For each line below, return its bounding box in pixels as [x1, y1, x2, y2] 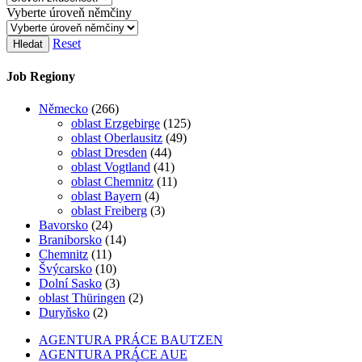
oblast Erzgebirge [71, 116, 160, 130]
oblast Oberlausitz [71, 130, 162, 145]
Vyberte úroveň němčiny [6, 6, 132, 20]
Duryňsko [39, 305, 90, 319]
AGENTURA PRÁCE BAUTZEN [39, 332, 223, 347]
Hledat [13, 38, 43, 51]
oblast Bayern [71, 188, 141, 203]
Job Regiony [6, 69, 75, 84]
